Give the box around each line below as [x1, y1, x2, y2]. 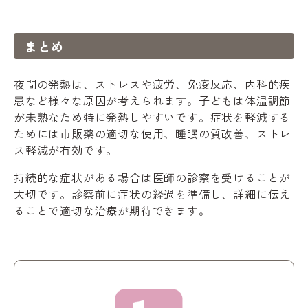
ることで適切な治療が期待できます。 [14, 201, 210, 219]
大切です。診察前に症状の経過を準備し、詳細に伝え [14, 185, 291, 202]
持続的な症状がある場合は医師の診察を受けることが [14, 168, 291, 186]
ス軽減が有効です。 [14, 141, 118, 158]
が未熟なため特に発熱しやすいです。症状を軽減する [14, 108, 291, 125]
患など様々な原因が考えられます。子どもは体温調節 [14, 91, 291, 109]
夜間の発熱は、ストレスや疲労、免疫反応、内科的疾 [14, 75, 291, 92]
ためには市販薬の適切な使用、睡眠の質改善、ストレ [14, 124, 291, 142]
